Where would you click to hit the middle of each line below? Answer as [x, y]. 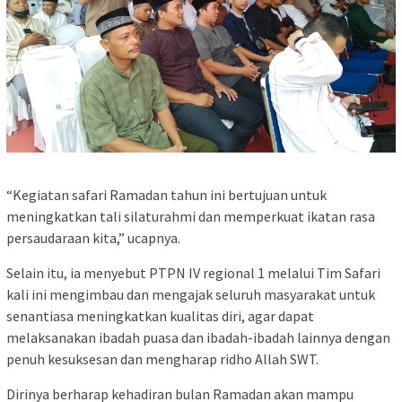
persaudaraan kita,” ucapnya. [93, 238]
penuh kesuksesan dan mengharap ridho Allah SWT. [162, 359]
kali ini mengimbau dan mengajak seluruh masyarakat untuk [191, 295]
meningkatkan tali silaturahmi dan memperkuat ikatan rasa [191, 217]
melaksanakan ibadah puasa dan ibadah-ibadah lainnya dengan [198, 338]
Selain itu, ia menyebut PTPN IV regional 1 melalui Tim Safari [193, 273]
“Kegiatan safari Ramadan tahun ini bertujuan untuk [166, 195]
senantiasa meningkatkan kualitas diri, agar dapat [160, 316]
